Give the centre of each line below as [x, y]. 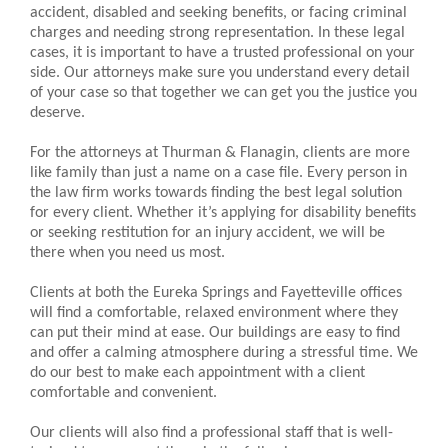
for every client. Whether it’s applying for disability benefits [223, 213]
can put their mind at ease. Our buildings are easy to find [215, 333]
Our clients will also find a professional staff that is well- [211, 433]
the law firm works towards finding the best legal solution [216, 193]
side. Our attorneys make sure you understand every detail [220, 73]
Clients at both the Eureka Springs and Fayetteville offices [216, 293]
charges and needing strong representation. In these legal [217, 33]
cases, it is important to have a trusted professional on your [222, 53]
